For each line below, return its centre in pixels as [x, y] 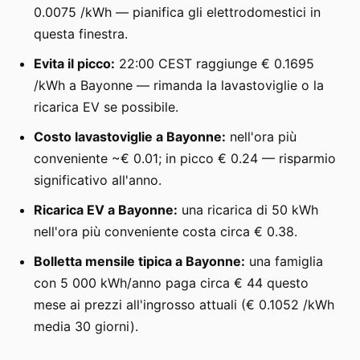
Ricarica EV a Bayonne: [106, 209]
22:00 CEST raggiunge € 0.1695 [215, 63]
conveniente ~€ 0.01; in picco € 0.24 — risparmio [185, 158]
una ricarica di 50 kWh [248, 209]
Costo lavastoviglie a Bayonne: [130, 136]
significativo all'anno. [98, 180]
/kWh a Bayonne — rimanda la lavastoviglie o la [179, 85]
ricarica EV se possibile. [106, 106]
